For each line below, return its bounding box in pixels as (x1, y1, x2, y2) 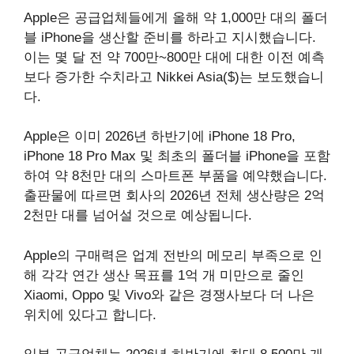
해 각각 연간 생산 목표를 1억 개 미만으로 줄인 (24, 267, 304, 283)
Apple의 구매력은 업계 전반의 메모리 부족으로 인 (24, 247, 322, 263)
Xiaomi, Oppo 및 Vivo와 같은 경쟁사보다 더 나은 (24, 287, 314, 303)
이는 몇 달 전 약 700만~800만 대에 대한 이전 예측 (24, 49, 325, 65)
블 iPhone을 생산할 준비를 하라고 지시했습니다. (24, 29, 316, 45)
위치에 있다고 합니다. (24, 307, 156, 322)
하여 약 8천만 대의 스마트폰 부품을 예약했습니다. (24, 168, 327, 183)
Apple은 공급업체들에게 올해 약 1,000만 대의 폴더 (24, 9, 328, 25)
